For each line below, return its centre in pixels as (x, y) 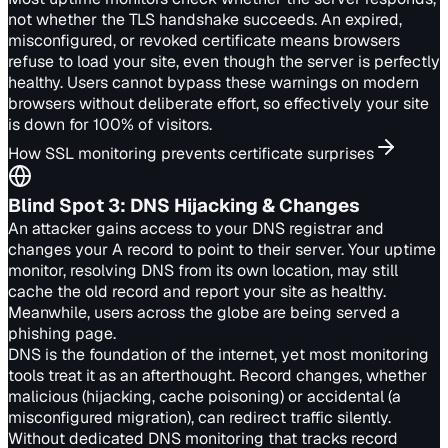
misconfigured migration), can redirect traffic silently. (199, 417)
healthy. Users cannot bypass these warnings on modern (213, 82)
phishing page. (62, 333)
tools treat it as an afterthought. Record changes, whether (217, 375)
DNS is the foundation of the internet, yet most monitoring (218, 354)
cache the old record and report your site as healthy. (197, 291)
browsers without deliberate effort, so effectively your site (218, 103)
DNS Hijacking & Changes (245, 205)
